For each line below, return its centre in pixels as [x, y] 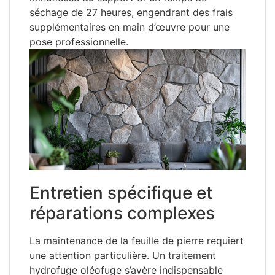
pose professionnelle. [79, 41]
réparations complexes [122, 213]
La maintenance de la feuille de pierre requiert [137, 240]
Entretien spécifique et [121, 192]
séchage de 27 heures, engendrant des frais [131, 12]
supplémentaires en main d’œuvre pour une [130, 27]
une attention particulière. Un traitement [123, 255]
